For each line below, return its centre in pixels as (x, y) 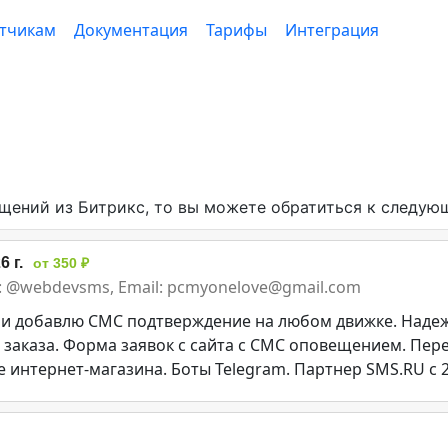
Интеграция (332, 30)
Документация (131, 30)
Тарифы (236, 30)
